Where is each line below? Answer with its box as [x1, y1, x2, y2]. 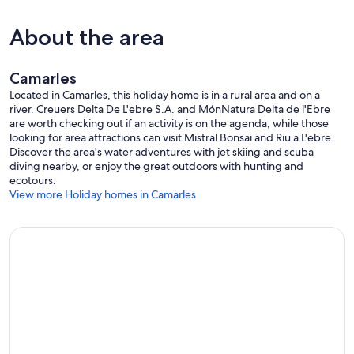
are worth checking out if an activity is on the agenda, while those [9, 116, 329, 131]
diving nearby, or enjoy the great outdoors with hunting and [9, 159, 303, 174]
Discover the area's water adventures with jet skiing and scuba [9, 145, 314, 160]
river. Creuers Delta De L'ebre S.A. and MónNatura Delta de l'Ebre [9, 102, 330, 117]
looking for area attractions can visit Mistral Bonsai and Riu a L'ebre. [9, 130, 334, 145]
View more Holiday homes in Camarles [9, 187, 196, 202]
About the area [9, 24, 164, 51]
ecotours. [9, 173, 56, 188]
